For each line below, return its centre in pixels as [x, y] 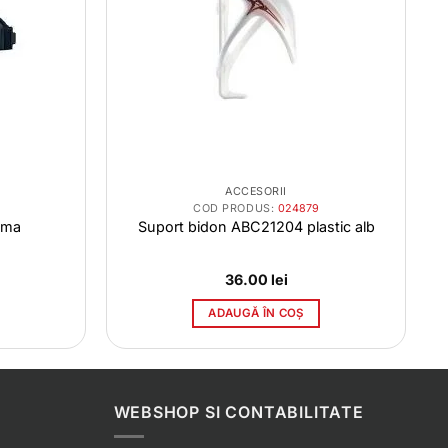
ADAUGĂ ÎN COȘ [256, 312]
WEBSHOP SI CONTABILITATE [238, 411]
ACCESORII [256, 192]
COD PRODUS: [235, 208]
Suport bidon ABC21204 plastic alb [256, 226]
